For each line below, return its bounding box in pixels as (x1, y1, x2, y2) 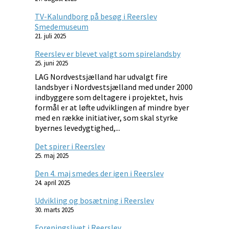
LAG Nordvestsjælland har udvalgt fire (35, 71, 168, 82)
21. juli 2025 (35, 31, 66, 40)
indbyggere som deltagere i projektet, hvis (35, 91, 183, 102)
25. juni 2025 (35, 58, 68, 67)
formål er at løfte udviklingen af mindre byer (35, 102, 189, 112)
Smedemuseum (35, 21, 88, 32)
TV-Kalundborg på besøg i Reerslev (35, 11, 157, 21)
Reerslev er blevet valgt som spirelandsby (35, 48, 180, 59)
